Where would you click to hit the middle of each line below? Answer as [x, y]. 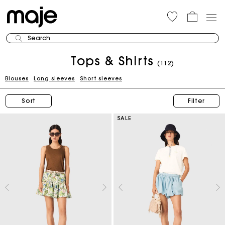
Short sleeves [101, 78]
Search [39, 38]
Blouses [17, 78]
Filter [196, 101]
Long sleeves [54, 78]
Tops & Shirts [113, 61]
